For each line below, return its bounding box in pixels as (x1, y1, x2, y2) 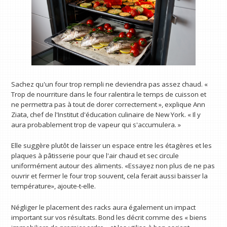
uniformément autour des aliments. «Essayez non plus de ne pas (11, 161, 215, 171)
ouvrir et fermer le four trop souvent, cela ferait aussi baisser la (11, 171, 208, 181)
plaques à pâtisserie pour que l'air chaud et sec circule (11, 151, 179, 161)
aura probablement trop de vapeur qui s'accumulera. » (11, 120, 181, 129)
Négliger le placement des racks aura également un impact (11, 203, 196, 212)
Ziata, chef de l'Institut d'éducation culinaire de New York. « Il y (11, 109, 201, 119)
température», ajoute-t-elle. (11, 181, 96, 191)
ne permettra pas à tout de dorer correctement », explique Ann (11, 99, 206, 109)
